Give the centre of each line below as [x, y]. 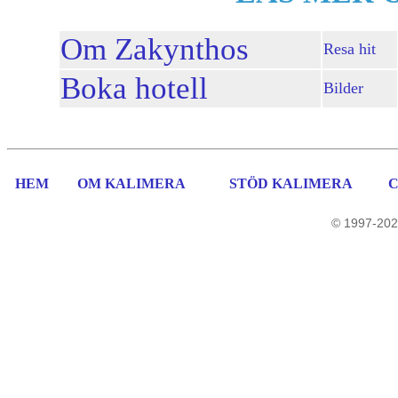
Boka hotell [134, 88]
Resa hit [350, 49]
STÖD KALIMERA [291, 183]
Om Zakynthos [155, 49]
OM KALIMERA [131, 183]
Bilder [343, 88]
